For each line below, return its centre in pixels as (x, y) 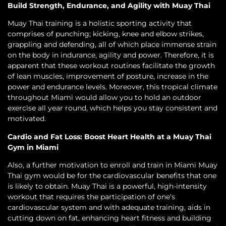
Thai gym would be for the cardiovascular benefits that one (112, 176)
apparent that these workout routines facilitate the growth (111, 66)
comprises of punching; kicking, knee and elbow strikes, (106, 34)
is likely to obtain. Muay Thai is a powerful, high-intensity (107, 186)
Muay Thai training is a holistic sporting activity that (100, 23)
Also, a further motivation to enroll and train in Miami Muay (112, 165)
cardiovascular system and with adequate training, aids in (109, 208)
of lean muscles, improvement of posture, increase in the (108, 76)
